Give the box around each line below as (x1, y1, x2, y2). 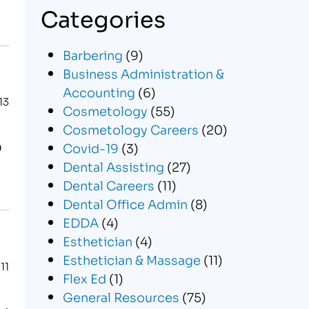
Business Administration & (62, 63, 224, 82)
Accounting (62, 82, 135, 101)
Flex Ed (62, 268, 106, 287)
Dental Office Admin (62, 194, 188, 212)
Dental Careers (62, 175, 154, 194)
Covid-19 (62, 138, 119, 157)
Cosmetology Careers (62, 119, 199, 138)
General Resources (62, 287, 179, 306)
